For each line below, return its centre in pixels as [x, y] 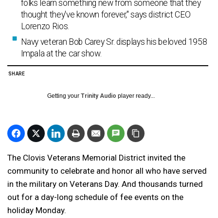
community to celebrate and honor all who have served [107, 171]
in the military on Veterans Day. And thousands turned [105, 184]
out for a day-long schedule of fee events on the [95, 197]
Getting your [64, 96]
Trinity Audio [99, 96]
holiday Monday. [37, 210]
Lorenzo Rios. [45, 26]
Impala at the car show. [61, 54]
